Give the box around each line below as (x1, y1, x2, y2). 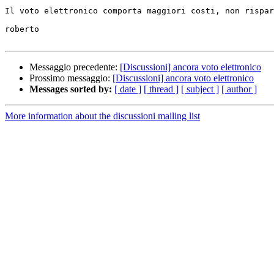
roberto (5, 24, 39, 34)
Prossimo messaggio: (29, 73, 113, 84)
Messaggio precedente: (29, 62, 120, 73)
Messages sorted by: (29, 84, 112, 95)
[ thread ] (144, 84, 179, 95)
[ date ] (114, 84, 141, 95)
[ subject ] (181, 84, 219, 95)
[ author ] (221, 84, 257, 95)
